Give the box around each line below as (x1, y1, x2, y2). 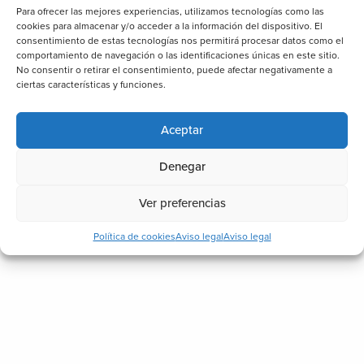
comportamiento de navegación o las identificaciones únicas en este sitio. (16, 49, 340, 61)
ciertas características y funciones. (16, 78, 166, 90)
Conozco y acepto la (215, 266, 346, 284)
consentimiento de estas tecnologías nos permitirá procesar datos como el (16, 34, 344, 46)
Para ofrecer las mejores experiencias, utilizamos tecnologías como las (16, 5, 324, 17)
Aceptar (161, 123, 203, 137)
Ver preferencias (138, 196, 226, 210)
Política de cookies (93, 230, 175, 242)
